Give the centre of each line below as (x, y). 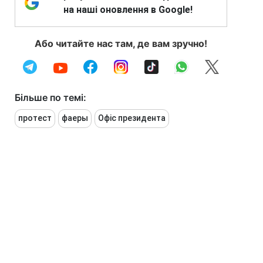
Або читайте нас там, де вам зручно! (121, 44)
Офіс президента (132, 118)
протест (35, 118)
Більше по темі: (50, 98)
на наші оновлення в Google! (128, 10)
